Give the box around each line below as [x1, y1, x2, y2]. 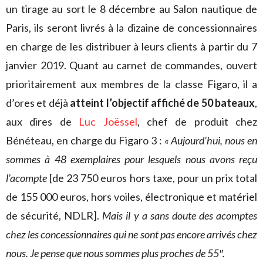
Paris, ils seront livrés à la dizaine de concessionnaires [6, 21, 257, 34]
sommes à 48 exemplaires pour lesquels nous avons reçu [6, 152, 257, 166]
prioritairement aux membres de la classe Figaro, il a [6, 77, 257, 90]
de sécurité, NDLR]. [6, 208, 103, 222]
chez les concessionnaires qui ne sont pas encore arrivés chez [6, 227, 257, 241]
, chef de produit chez [137, 114, 257, 128]
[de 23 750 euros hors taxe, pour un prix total [47, 171, 257, 184]
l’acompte [6, 171, 47, 184]
